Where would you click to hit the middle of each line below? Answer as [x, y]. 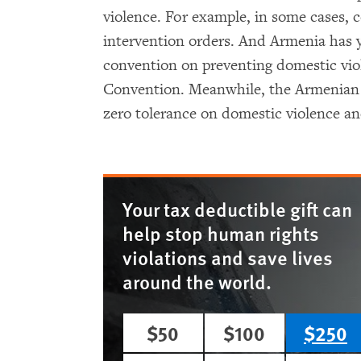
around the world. [197, 281]
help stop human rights [221, 232]
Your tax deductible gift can [237, 208]
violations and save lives [228, 257]
